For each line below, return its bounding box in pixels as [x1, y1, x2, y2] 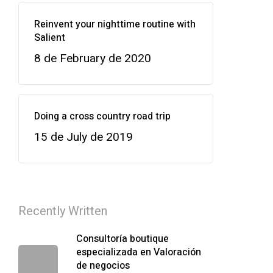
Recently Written [18, 202, 107, 220]
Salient [34, 30, 65, 45]
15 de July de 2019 [34, 129, 133, 146]
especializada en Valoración [76, 245, 201, 260]
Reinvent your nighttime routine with [34, 17, 196, 32]
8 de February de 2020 [34, 50, 151, 67]
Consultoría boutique [76, 232, 169, 246]
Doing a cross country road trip [34, 109, 171, 124]
